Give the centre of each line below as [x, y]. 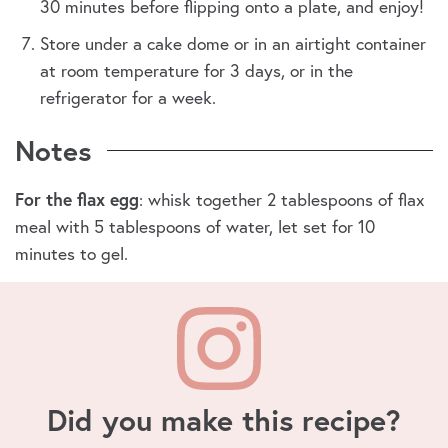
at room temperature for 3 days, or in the [196, 70]
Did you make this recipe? [224, 420]
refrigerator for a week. [128, 97]
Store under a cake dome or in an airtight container [233, 43]
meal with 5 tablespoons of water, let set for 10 [195, 226]
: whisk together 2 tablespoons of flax [282, 199]
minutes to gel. [71, 253]
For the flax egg [77, 199]
